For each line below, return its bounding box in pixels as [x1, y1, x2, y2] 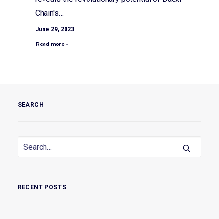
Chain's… [35, 8, 64, 18]
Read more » [35, 41, 68, 47]
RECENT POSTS [18, 184, 66, 191]
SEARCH [18, 101, 44, 108]
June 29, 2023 [35, 25, 74, 33]
